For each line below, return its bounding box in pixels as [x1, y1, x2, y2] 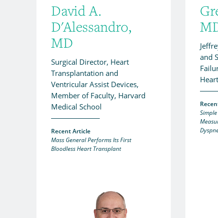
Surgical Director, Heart [51, 56, 129, 67]
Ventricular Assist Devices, [51, 79, 139, 89]
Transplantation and [51, 68, 118, 78]
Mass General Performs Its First [51, 135, 131, 144]
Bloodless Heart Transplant [51, 144, 121, 153]
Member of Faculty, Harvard [51, 90, 145, 100]
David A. [51, 1, 101, 19]
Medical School [51, 101, 102, 111]
